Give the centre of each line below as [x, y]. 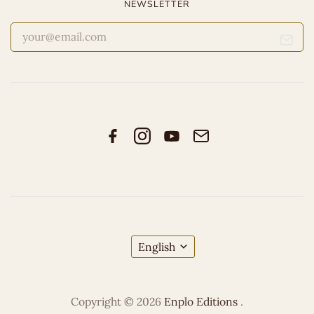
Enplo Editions [202, 301]
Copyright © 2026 [117, 301]
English [156, 246]
